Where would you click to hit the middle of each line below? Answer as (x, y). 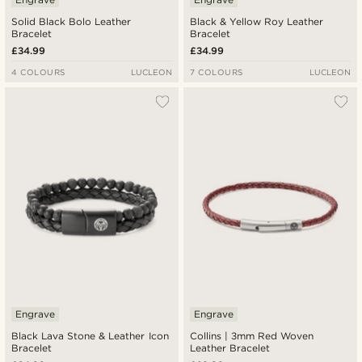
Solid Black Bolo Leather (72, 22)
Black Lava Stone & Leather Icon (90, 335)
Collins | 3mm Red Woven (252, 335)
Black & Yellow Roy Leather (257, 22)
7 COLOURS (217, 72)
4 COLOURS (38, 72)
